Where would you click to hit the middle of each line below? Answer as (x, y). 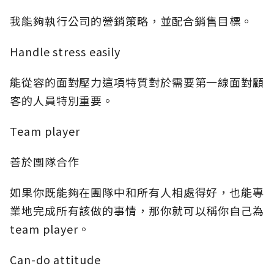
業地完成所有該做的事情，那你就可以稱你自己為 (137, 211)
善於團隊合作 (45, 162)
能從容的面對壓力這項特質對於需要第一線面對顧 (137, 82)
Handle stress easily (65, 52)
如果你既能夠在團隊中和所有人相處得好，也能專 (137, 192)
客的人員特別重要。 (62, 101)
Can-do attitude (55, 260)
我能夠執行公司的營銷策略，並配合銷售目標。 (131, 21)
